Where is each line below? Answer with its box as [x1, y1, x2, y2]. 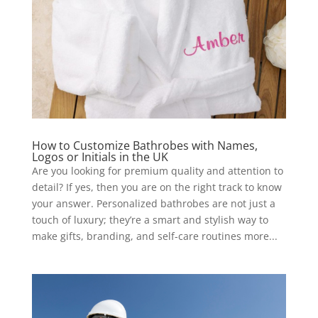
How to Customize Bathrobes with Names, [31, 137, 258, 153]
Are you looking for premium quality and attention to [31, 163, 283, 177]
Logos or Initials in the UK [31, 148, 168, 165]
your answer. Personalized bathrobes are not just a [31, 196, 275, 210]
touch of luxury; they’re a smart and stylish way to [31, 212, 268, 226]
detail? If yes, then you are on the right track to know [31, 180, 282, 194]
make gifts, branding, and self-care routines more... [31, 229, 278, 243]
